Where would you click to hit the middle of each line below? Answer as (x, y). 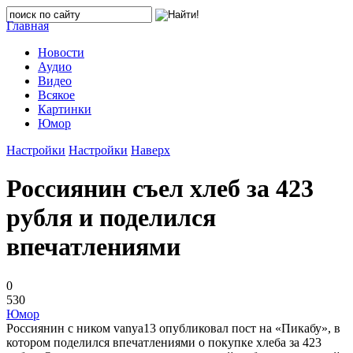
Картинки (65, 109)
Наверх (150, 150)
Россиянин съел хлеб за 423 (160, 189)
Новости (61, 52)
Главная (28, 26)
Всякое (56, 95)
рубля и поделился (111, 218)
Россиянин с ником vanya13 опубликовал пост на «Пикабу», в (173, 328)
